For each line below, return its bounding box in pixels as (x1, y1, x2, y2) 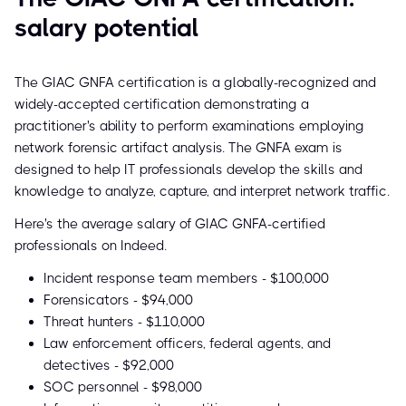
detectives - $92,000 (43, 357, 174, 374)
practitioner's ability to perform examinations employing (14, 118, 364, 135)
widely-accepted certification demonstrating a (14, 96, 309, 113)
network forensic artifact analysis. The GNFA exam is (14, 140, 343, 157)
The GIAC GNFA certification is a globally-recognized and (14, 74, 376, 92)
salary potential (14, 13, 199, 43)
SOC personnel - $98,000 (43, 379, 202, 396)
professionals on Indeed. (14, 237, 167, 255)
